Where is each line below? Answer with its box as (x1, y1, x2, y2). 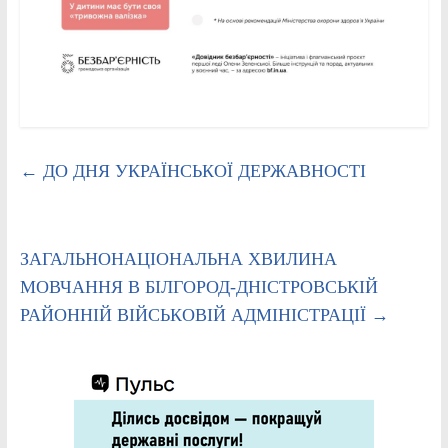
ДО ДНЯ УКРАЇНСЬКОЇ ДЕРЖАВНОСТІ (37, 161, 366, 182)
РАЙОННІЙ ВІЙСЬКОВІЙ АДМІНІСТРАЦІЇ (19, 305, 371, 326)
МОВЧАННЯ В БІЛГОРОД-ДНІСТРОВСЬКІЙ (19, 277, 378, 298)
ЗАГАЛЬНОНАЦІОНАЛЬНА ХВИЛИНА (19, 249, 337, 270)
